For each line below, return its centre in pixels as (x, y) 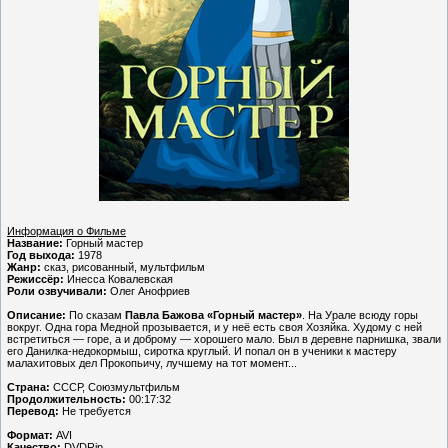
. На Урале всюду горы (360, 315)
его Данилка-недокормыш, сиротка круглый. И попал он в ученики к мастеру (202, 351)
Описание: (36, 315)
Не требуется (95, 411)
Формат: (30, 435)
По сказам (95, 315)
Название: (35, 243)
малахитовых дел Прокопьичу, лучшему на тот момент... (152, 363)
